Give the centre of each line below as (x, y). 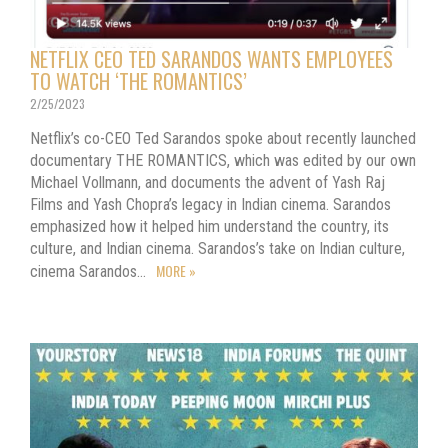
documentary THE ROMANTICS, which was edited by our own (223, 160)
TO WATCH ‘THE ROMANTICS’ (138, 80)
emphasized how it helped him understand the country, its (209, 226)
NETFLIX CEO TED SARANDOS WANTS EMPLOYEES (211, 58)
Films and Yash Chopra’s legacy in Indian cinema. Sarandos (210, 204)
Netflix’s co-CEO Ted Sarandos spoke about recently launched (223, 138)
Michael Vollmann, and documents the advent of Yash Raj (207, 182)
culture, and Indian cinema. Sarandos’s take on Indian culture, (217, 248)
